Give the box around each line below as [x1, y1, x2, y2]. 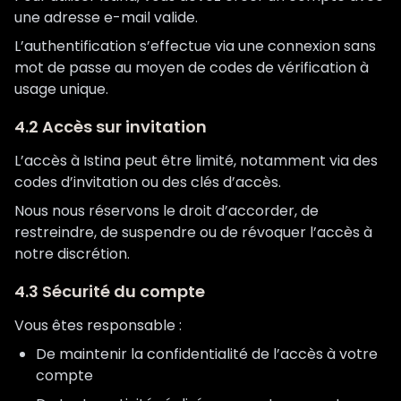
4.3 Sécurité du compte [14, 280, 205, 303]
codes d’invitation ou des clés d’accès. [14, 172, 281, 192]
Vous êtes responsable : [14, 315, 182, 336]
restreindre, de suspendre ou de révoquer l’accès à [14, 222, 372, 243]
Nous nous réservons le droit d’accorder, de [14, 200, 319, 221]
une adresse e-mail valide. [14, 7, 198, 28]
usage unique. [14, 79, 108, 99]
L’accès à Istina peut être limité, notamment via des [14, 150, 378, 171]
